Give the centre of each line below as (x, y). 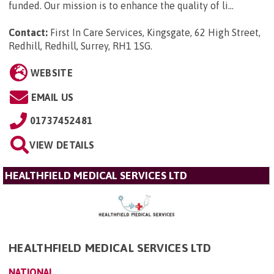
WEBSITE (51, 72)
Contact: (28, 32)
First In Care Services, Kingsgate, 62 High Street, (155, 32)
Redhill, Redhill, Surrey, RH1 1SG (80, 46)
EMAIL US (52, 97)
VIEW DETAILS (62, 145)
